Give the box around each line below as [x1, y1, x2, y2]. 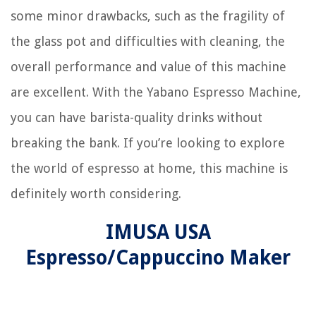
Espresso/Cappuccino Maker [25, 246, 291, 270]
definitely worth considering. [11, 186, 181, 202]
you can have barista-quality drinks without [11, 110, 262, 126]
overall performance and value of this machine [11, 59, 286, 75]
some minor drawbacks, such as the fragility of [11, 8, 285, 24]
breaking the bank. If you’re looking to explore [11, 135, 285, 151]
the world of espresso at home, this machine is [11, 161, 288, 176]
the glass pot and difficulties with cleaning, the [11, 34, 285, 49]
